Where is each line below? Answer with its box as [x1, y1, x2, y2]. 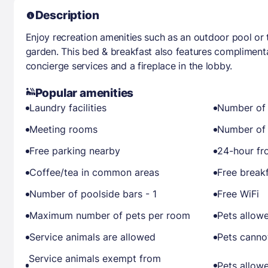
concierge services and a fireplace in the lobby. [25, 60, 233, 72]
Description [35, 8, 99, 22]
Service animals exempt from [28, 252, 161, 264]
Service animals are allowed [29, 231, 156, 243]
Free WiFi [217, 188, 260, 200]
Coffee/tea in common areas [29, 166, 159, 178]
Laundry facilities [29, 102, 106, 114]
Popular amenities [35, 86, 134, 100]
